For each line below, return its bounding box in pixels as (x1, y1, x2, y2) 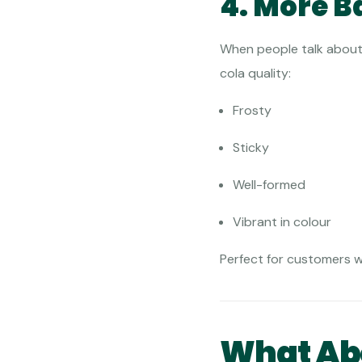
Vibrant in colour (233, 213, 331, 231)
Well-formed (233, 176, 305, 194)
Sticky (233, 139, 269, 157)
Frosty (233, 102, 271, 120)
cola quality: (220, 65, 291, 82)
